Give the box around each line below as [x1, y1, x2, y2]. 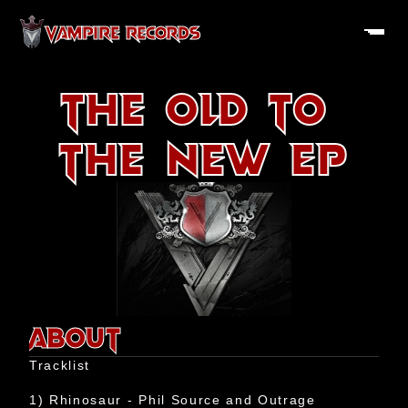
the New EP [59, 129, 349, 184]
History [140, 314, 268, 350]
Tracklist [29, 358, 91, 372]
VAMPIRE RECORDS [46, 21, 200, 43]
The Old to [61, 79, 327, 134]
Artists [145, 346, 263, 382]
